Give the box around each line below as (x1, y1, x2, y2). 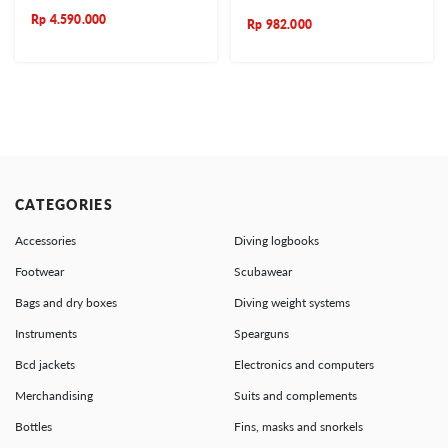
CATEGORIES (15, 196, 113, 214)
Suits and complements (234, 388, 357, 404)
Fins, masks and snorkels (234, 419, 363, 435)
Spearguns (234, 326, 289, 342)
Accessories (15, 233, 76, 249)
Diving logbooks (234, 233, 319, 249)
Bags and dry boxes (15, 295, 117, 311)
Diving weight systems (234, 295, 350, 311)
